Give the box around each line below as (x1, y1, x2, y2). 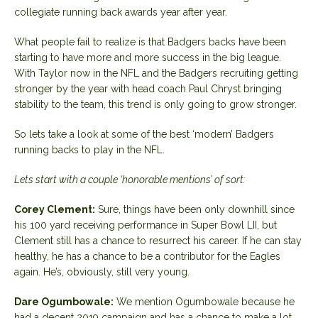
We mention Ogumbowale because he (114, 295, 295, 307)
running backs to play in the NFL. (14, 143, 165, 155)
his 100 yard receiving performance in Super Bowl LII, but (14, 219, 277, 231)
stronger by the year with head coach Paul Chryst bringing (14, 82, 282, 94)
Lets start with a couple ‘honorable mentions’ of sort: (14, 173, 246, 185)
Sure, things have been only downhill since (95, 203, 295, 215)
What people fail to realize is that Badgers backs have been (14, 35, 286, 48)
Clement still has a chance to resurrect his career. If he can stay (14, 234, 302, 246)
